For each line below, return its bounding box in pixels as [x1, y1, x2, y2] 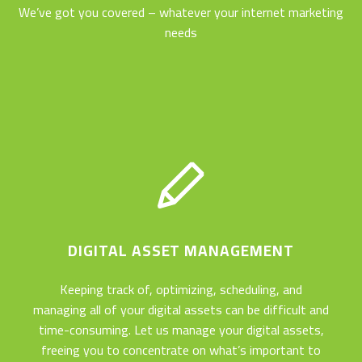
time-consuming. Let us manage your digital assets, [38, 317, 324, 342]
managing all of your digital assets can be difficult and [33, 297, 329, 322]
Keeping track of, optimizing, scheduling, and [60, 276, 302, 301]
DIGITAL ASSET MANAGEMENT [68, 235, 294, 265]
